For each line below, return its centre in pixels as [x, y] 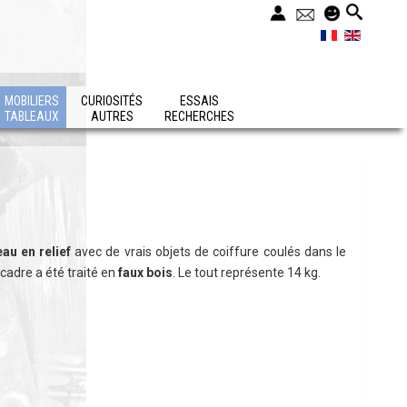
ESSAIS [199, 101]
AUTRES [112, 116]
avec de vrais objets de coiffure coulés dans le [209, 252]
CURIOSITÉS [112, 101]
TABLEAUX [32, 116]
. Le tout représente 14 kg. [247, 273]
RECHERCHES [199, 116]
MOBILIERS [32, 101]
